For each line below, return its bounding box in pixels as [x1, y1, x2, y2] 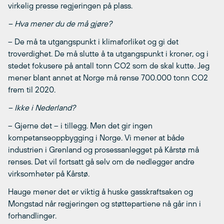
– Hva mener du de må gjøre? [8, 19, 112, 28]
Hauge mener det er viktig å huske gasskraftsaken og [8, 187, 193, 196]
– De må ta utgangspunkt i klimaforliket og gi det [8, 37, 178, 46]
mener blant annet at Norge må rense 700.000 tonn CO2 [8, 73, 208, 82]
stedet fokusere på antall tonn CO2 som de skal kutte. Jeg [8, 61, 209, 70]
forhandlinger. [8, 211, 56, 220]
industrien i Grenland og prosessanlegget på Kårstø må [8, 145, 199, 154]
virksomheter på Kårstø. [8, 169, 89, 178]
